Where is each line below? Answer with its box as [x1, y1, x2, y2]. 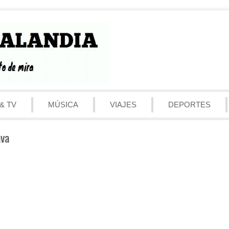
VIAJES [110, 100, 136, 109]
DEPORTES [168, 100, 211, 109]
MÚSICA [48, 100, 78, 109]
